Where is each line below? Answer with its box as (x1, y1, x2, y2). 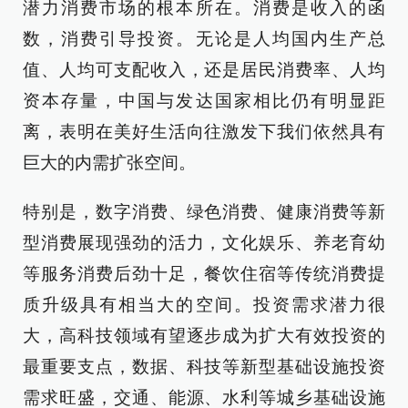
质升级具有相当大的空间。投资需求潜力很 (23, 295, 385, 314)
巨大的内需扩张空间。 (23, 153, 196, 172)
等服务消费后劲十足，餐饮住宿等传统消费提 (23, 264, 385, 283)
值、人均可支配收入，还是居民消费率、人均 (23, 60, 385, 79)
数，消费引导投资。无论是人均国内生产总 (23, 29, 385, 48)
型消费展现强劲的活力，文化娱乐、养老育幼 (23, 233, 385, 252)
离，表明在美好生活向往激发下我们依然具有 (23, 122, 385, 141)
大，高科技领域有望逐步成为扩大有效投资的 (23, 326, 385, 345)
